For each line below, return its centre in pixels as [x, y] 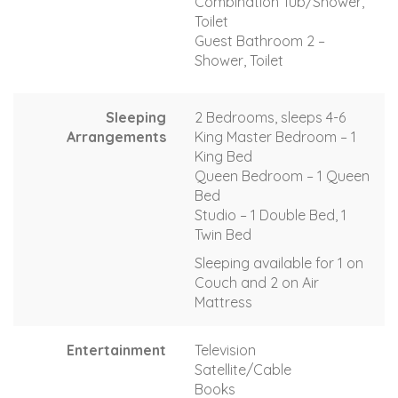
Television [225, 350]
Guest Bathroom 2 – [260, 40]
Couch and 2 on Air [257, 282]
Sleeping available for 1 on [279, 263]
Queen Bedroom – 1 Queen [282, 175]
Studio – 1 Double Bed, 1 [271, 215]
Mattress [223, 302]
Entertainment [116, 350]
